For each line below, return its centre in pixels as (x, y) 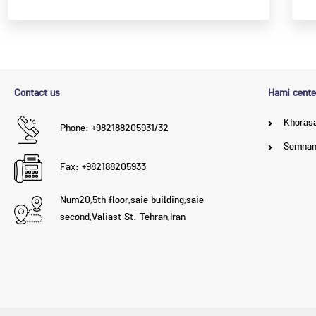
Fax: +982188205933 (103, 169)
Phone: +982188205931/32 (114, 130)
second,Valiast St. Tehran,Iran (123, 219)
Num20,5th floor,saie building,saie (132, 202)
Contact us (37, 95)
